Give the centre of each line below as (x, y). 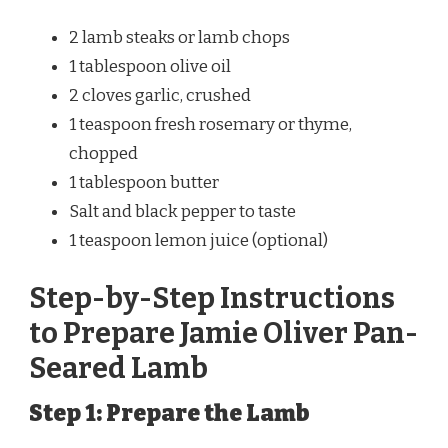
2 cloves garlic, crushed (160, 96)
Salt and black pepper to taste (182, 212)
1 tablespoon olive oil (150, 67)
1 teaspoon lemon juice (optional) (198, 241)
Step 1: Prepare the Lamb (169, 414)
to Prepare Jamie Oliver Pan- (223, 333)
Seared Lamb (118, 368)
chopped (103, 154)
